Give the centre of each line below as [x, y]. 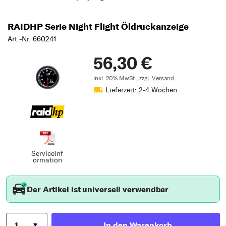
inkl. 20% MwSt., [116, 78]
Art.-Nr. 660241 [32, 39]
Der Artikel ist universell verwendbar [98, 189]
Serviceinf [47, 153]
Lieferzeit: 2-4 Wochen [141, 90]
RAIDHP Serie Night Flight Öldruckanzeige [98, 26]
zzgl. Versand [156, 78]
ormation [47, 160]
